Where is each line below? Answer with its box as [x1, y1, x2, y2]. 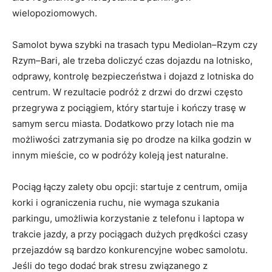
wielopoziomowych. [12, 7, 97, 19]
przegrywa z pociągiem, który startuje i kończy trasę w [12, 102, 246, 114]
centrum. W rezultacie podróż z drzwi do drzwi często [12, 86, 243, 98]
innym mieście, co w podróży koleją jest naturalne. [12, 149, 228, 161]
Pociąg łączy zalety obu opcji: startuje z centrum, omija [12, 181, 247, 193]
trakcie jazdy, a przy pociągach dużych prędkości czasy [12, 228, 248, 240]
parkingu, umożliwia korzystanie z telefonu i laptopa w [12, 212, 244, 225]
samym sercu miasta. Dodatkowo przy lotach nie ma [12, 118, 234, 130]
